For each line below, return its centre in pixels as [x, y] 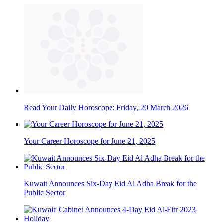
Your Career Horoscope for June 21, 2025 [89, 141]
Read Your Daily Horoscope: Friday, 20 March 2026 [106, 108]
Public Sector [45, 193]
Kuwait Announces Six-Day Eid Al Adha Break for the [110, 184]
